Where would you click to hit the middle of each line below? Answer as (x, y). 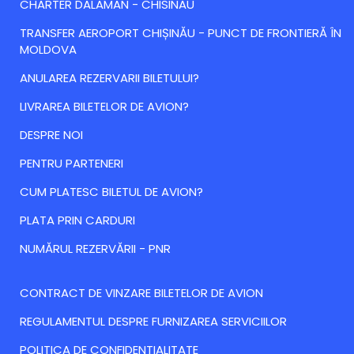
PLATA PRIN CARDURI (77, 220)
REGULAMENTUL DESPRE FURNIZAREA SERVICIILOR (153, 322)
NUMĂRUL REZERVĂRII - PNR (95, 249)
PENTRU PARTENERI (72, 164)
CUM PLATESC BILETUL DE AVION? (111, 192)
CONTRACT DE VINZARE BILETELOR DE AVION (141, 293)
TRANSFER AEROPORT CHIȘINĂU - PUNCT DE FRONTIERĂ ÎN (181, 33)
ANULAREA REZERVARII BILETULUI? (109, 78)
